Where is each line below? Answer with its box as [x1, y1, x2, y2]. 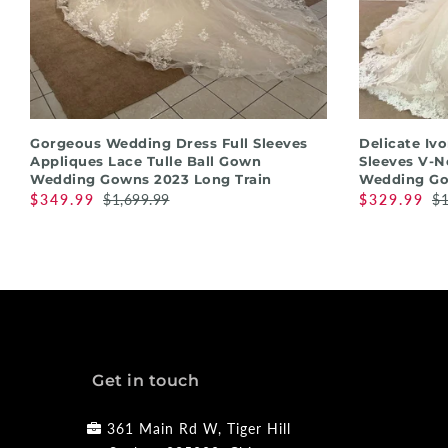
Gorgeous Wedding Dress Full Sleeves [30, 135, 308, 152]
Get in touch [92, 371, 199, 391]
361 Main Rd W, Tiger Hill [107, 420, 291, 438]
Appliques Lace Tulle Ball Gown [30, 153, 261, 170]
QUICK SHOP [137, 132, 220, 149]
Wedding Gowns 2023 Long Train [30, 171, 272, 188]
